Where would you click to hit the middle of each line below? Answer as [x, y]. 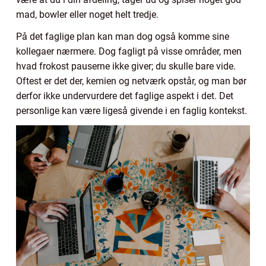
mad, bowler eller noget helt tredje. [88, 14]
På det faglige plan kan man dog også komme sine [123, 36]
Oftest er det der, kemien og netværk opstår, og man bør [131, 81]
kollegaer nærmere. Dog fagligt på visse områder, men [129, 51]
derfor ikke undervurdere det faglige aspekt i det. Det [125, 96]
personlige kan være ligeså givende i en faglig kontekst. [133, 110]
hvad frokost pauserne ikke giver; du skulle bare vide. [126, 66]
